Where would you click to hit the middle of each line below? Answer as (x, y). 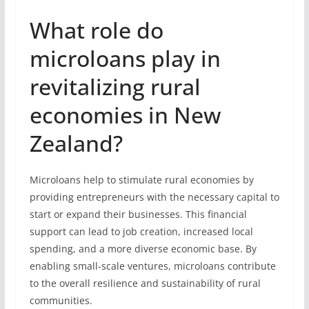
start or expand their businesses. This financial (138, 214)
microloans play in (125, 58)
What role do (96, 30)
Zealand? (76, 143)
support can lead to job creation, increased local (141, 231)
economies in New (125, 115)
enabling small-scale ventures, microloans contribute (152, 266)
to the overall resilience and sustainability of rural (145, 283)
